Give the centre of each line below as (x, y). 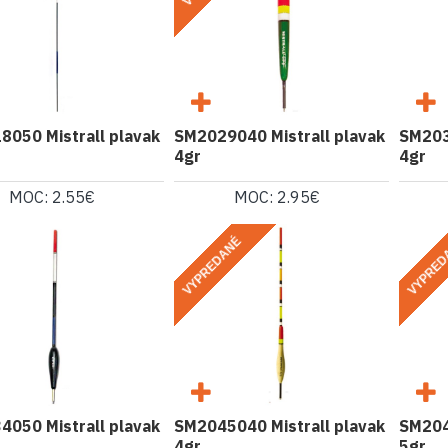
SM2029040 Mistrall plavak (279, 136)
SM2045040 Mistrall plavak (279, 425)
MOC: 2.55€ (52, 197)
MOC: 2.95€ (277, 197)
